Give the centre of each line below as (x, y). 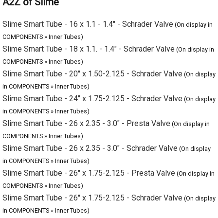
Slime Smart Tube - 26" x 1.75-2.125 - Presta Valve (89, 151)
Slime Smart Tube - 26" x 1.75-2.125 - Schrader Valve (92, 173)
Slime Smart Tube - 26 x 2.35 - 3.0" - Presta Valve (86, 107)
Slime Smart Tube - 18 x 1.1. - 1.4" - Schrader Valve (89, 41)
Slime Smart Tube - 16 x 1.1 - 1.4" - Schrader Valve (88, 19)
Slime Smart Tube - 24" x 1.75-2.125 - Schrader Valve (92, 85)
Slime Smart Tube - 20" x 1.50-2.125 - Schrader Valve (92, 63)
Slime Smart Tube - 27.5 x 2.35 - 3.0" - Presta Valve (89, 195)
